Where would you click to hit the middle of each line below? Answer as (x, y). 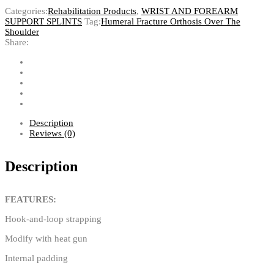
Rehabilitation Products (92, 11)
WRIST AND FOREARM (190, 11)
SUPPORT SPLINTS (43, 21)
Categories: (26, 11)
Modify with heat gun (46, 238)
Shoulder (22, 32)
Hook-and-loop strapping (53, 219)
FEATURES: (31, 199)
